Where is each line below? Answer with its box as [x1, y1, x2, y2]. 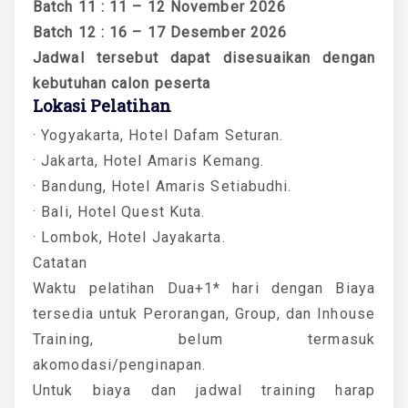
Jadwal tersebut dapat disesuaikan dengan [33, 48, 375, 66]
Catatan [33, 253, 87, 271]
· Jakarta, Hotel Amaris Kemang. [33, 151, 265, 169]
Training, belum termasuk [33, 330, 375, 348]
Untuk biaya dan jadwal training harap [33, 381, 375, 399]
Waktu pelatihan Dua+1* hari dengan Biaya [33, 279, 375, 297]
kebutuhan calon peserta [33, 74, 211, 92]
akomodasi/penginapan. [33, 355, 207, 373]
